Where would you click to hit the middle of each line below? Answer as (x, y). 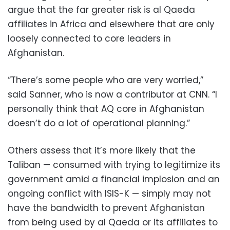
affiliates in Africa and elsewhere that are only (111, 24)
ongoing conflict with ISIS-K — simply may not (109, 193)
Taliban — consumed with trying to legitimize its (114, 165)
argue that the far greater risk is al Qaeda (101, 9)
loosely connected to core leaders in (89, 38)
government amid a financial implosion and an (114, 179)
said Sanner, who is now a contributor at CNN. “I (112, 94)
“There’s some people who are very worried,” (106, 80)
